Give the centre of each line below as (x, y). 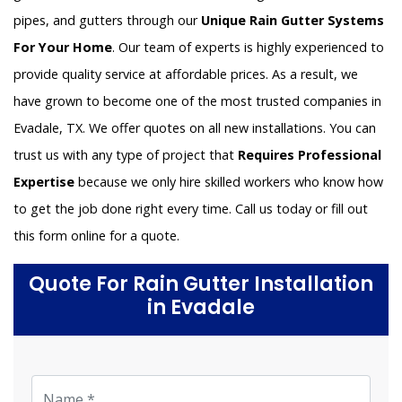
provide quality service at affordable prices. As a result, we (186, 74)
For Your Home (63, 48)
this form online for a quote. (96, 236)
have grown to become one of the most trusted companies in (197, 101)
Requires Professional (310, 155)
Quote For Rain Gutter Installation (201, 284)
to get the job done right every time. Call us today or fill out (191, 209)
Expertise (44, 182)
